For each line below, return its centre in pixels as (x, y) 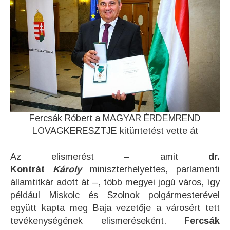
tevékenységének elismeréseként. (97, 221)
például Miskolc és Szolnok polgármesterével (115, 195)
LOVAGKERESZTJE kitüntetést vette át (115, 131)
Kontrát (27, 170)
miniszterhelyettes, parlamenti (151, 170)
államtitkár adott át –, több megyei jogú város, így (115, 183)
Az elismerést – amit (109, 157)
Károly (67, 170)
